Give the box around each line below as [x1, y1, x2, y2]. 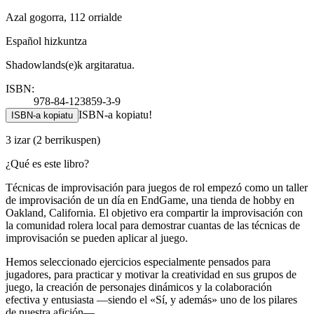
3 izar [6, 133, 33, 146]
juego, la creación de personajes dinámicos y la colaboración [6, 280, 272, 293]
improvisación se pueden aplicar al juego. [6, 231, 188, 244]
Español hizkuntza [6, 34, 87, 47]
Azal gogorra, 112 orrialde [6, 11, 122, 23]
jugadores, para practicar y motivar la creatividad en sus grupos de [6, 268, 296, 280]
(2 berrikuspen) [33, 133, 100, 146]
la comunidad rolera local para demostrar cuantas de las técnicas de [6, 219, 300, 231]
